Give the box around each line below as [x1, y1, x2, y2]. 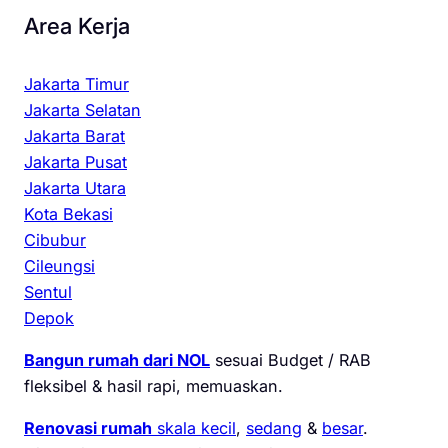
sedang [246, 418, 302, 439]
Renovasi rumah [24, 418, 152, 439]
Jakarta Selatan [24, 99, 141, 120]
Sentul [24, 281, 72, 302]
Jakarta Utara [24, 177, 126, 198]
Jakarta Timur [24, 73, 129, 94]
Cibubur [24, 229, 86, 250]
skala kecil [152, 418, 236, 439]
